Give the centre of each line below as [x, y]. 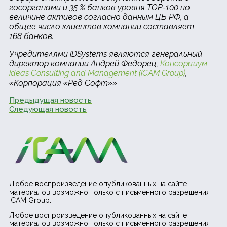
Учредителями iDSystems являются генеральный [106, 54]
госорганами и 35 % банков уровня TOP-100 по [100, 8]
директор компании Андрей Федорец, [85, 64]
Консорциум [184, 64]
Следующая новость [48, 110]
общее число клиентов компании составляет [102, 27]
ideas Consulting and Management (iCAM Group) [97, 73]
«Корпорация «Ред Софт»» [63, 83]
